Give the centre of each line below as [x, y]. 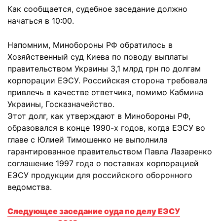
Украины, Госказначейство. [61, 104]
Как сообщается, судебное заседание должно [97, 9]
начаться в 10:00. [41, 21]
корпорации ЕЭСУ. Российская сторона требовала [108, 80]
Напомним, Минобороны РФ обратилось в [90, 45]
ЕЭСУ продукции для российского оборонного [100, 175]
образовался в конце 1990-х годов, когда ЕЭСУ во [106, 128]
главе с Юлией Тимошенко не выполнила [88, 140]
